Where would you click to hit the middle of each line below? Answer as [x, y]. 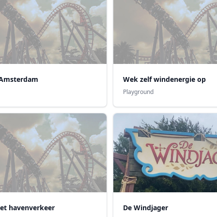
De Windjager [146, 208]
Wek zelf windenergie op [165, 79]
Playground [139, 92]
